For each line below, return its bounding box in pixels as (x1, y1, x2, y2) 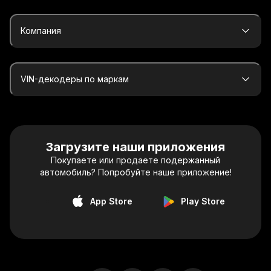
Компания (21, 25, 61, 36)
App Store (90, 196, 132, 206)
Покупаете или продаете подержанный (51, 155, 220, 165)
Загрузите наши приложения (46, 140, 225, 154)
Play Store (180, 196, 225, 206)
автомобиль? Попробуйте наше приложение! (39, 167, 232, 177)
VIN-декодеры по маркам (21, 74, 129, 84)
